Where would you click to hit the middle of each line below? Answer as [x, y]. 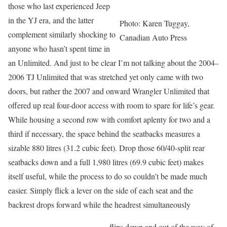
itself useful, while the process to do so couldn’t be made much [108, 176]
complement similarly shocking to [62, 34]
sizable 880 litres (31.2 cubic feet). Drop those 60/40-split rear [106, 148]
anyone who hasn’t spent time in [59, 48]
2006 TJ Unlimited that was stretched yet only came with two [106, 77]
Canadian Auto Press [153, 37]
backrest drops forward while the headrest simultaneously [99, 204]
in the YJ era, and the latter [51, 20]
